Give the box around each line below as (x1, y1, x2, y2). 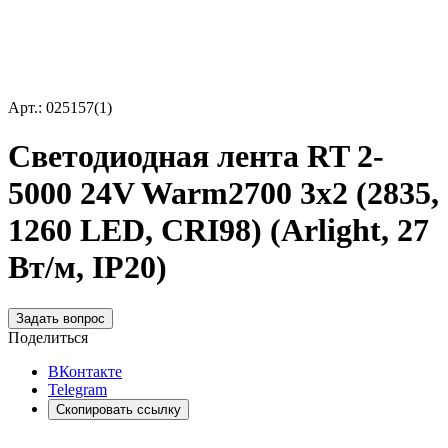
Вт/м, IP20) (8, 249, 167, 286)
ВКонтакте (48, 362, 122, 380)
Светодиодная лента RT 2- (8, 138, 384, 175)
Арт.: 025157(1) (8, 99, 112, 116)
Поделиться (8, 328, 88, 346)
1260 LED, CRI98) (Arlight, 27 (8, 212, 429, 249)
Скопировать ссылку (56, 401, 181, 417)
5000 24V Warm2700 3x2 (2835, (8, 175, 439, 212)
